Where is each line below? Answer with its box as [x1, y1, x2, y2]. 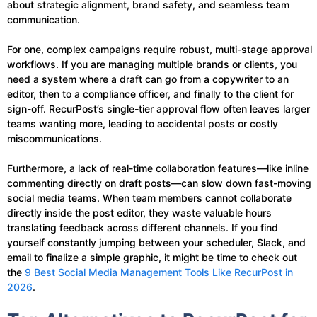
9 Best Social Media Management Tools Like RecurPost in [25, 265, 293, 278]
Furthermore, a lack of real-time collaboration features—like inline [7, 161, 309, 174]
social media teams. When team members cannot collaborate [7, 191, 292, 204]
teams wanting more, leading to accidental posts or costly [7, 117, 278, 129]
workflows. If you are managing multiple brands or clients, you [7, 57, 297, 70]
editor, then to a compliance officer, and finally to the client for [7, 87, 294, 100]
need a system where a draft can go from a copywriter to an [7, 72, 289, 85]
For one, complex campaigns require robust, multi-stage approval [7, 42, 312, 55]
